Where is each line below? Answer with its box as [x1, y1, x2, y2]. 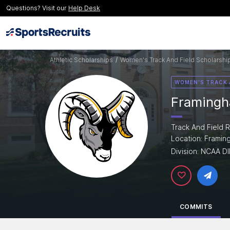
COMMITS [180, 203, 213, 210]
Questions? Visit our [6, 4, 68, 12]
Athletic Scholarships [50, 56, 113, 64]
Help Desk [68, 4, 100, 12]
